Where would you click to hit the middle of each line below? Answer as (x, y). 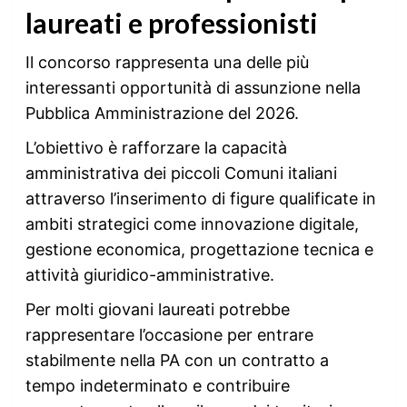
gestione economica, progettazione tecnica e (199, 249)
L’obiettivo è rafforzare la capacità (156, 148)
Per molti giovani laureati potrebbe (157, 309)
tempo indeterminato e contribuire (157, 386)
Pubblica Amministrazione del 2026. (162, 113)
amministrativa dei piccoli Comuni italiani (181, 173)
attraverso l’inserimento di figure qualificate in (200, 199)
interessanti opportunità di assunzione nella (193, 88)
